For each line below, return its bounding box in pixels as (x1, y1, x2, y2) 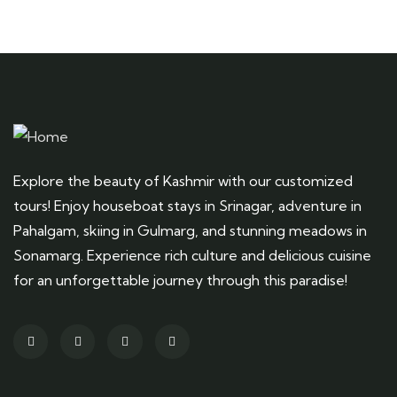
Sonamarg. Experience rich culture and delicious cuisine (13, 246, 371, 264)
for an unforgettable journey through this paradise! (13, 271, 347, 289)
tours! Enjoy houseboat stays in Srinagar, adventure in (13, 197, 362, 214)
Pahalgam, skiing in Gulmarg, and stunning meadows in (13, 222, 367, 239)
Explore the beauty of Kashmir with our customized (13, 172, 353, 190)
